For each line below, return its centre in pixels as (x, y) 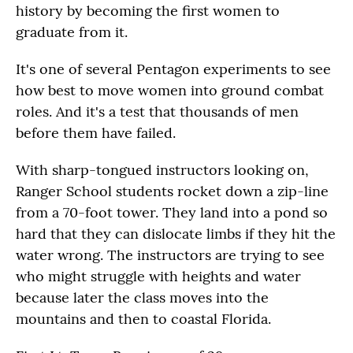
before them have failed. (96, 132)
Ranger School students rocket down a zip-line (172, 191)
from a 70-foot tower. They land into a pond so (172, 212)
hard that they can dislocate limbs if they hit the (176, 233)
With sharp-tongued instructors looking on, (162, 169)
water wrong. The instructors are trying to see (170, 255)
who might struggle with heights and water (158, 276)
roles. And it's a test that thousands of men (157, 111)
